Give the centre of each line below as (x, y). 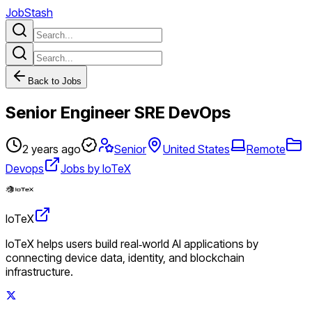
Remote (266, 149)
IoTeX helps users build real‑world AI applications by (132, 243)
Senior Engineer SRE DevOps (118, 112)
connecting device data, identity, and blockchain (125, 257)
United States (196, 149)
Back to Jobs (55, 81)
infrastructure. (39, 271)
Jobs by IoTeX (96, 168)
